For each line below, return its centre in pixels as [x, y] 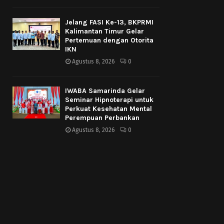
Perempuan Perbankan [102, 118]
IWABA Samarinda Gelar [105, 91]
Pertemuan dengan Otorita [109, 40]
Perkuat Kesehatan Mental [108, 109]
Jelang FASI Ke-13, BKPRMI [109, 22]
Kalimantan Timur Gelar [104, 31]
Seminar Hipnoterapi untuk [109, 100]
